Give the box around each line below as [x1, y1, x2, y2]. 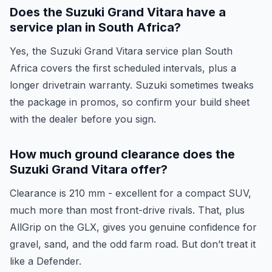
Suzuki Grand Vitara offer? [10, 162, 168, 177]
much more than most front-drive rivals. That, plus [10, 204, 245, 216]
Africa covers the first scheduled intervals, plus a [10, 62, 236, 74]
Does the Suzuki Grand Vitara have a [10, 5, 226, 19]
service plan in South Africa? [10, 20, 181, 35]
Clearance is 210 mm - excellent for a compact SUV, [10, 187, 251, 199]
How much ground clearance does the [10, 147, 235, 161]
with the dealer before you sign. [10, 113, 156, 125]
